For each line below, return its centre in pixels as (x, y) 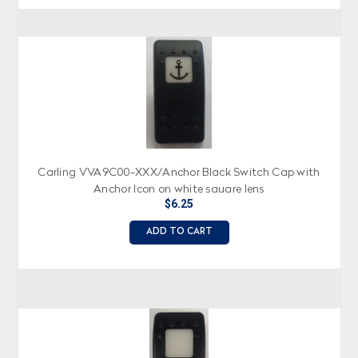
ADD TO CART (179, 232)
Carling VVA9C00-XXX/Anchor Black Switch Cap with (179, 172)
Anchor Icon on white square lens (179, 189)
